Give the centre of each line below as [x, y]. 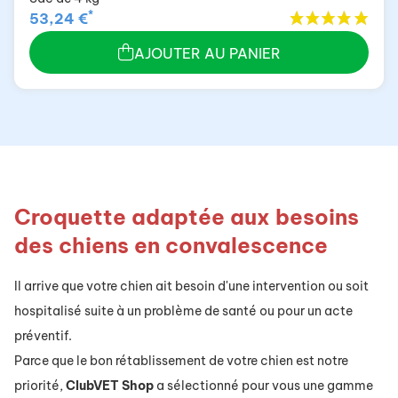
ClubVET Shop [110, 386]
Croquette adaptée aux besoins [187, 217]
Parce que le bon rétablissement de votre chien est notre [181, 361]
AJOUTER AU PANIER [207, 54]
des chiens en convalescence [171, 246]
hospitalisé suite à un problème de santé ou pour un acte [183, 311]
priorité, [40, 386]
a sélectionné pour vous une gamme [263, 386]
